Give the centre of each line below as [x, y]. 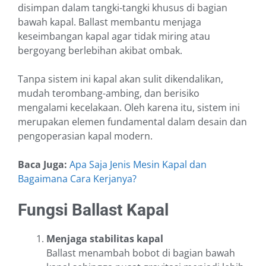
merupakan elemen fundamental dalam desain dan [132, 122]
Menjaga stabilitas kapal [105, 239]
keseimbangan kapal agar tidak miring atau [114, 37]
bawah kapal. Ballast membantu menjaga [110, 22]
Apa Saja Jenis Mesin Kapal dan [138, 165]
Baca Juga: [44, 165]
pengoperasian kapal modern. [85, 136]
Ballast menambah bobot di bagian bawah [141, 253]
